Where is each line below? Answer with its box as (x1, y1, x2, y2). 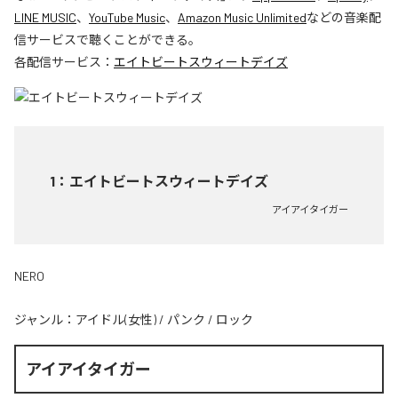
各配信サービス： (14, 54, 114, 70)
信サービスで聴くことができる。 (14, 32, 201, 48)
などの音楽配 (306, 10, 381, 26)
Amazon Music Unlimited (178, 10, 306, 26)
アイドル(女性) (76, 312, 156, 328)
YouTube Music (89, 10, 165, 26)
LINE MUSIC (14, 10, 76, 26)
